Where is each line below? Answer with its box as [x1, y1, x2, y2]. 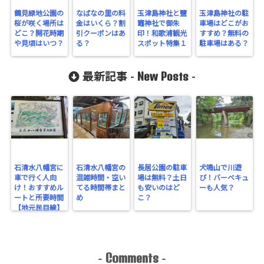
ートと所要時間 [14, 194, 64, 202]
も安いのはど [137, 184, 180, 192]
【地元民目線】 [14, 204, 64, 212]
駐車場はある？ [199, 40, 249, 47]
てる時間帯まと [75, 184, 126, 192]
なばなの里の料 [75, 10, 126, 17]
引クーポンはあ [75, 30, 126, 37]
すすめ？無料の [199, 30, 249, 37]
